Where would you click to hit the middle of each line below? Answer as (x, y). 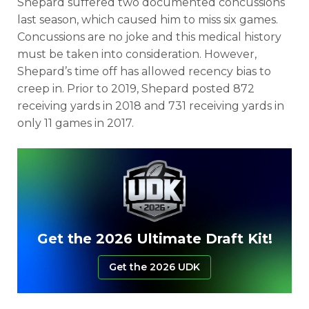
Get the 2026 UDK (154, 267)
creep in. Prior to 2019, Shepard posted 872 (136, 89)
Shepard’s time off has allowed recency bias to (144, 71)
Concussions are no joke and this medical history (149, 37)
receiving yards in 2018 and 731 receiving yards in (151, 106)
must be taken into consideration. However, (137, 54)
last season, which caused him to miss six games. (148, 20)
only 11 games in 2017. (76, 123)
